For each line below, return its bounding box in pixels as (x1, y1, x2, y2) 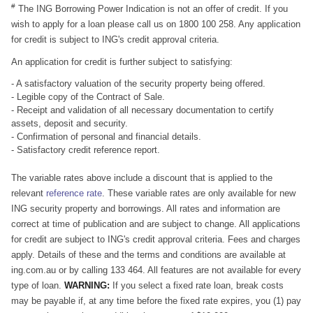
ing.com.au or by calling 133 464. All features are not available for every (11, 265, 301, 275)
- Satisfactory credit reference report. (11, 145, 160, 155)
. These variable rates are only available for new (102, 188, 296, 198)
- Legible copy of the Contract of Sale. (11, 92, 165, 102)
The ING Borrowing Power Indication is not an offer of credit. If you (15, 3, 288, 14)
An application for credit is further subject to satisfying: (11, 57, 233, 67)
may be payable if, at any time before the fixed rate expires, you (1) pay (11, 296, 301, 306)
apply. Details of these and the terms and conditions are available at (11, 249, 286, 260)
